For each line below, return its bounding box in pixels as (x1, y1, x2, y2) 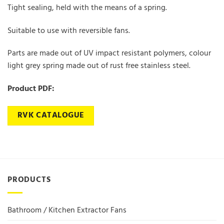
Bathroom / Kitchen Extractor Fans (7, 203, 126, 217)
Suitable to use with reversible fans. (7, 24, 130, 37)
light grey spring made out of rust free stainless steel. (7, 59, 190, 73)
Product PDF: (7, 82, 54, 96)
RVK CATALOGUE (17, 109, 84, 122)
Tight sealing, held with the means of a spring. (7, 1, 167, 14)
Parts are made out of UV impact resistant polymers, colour (7, 47, 211, 60)
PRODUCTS (7, 173, 51, 187)
